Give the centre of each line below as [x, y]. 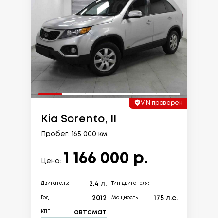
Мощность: [125, 198]
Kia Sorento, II [78, 119]
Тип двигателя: [130, 184]
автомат [90, 212]
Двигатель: [55, 184]
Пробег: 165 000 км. [74, 134]
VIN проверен [161, 103]
